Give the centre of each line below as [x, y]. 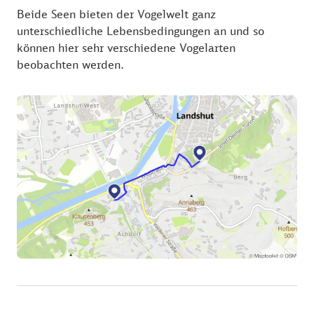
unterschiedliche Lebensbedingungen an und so [141, 30]
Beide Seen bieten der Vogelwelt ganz [116, 14]
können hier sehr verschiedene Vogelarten [126, 47]
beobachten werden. [70, 64]
